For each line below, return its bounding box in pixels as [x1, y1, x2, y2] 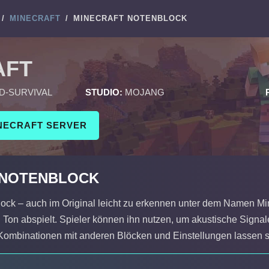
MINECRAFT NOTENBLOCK [73, 14, 187, 23]
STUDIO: [85, 87, 122, 97]
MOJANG [125, 87, 165, 97]
